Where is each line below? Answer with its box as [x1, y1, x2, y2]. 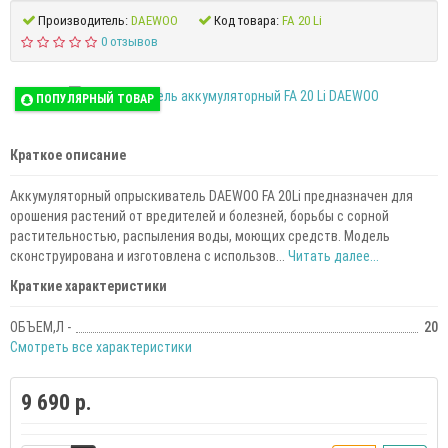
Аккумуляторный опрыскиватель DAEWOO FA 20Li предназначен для [10, 188, 413, 204]
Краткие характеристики [10, 278, 167, 294]
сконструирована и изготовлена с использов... [10, 248, 288, 264]
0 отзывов [100, 34, 158, 49]
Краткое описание [10, 147, 126, 163]
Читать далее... [288, 248, 379, 264]
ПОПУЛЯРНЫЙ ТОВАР [36, 92, 154, 106]
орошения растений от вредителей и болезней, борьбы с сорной [10, 208, 389, 224]
